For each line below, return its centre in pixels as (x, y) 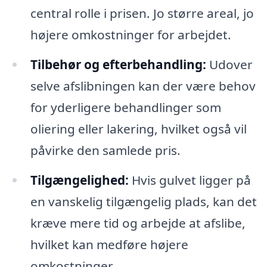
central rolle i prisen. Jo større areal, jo (142, 13)
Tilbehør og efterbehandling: (118, 65)
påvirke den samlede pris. (105, 150)
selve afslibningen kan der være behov (143, 86)
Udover (229, 65)
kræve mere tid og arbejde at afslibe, (138, 223)
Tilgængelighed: (79, 180)
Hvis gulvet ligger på (190, 180)
